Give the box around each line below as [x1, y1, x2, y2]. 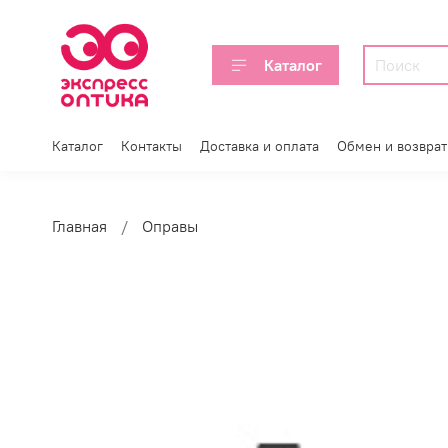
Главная [52, 216, 107, 237]
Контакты [121, 137, 182, 156]
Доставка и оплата [200, 137, 319, 156]
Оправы [142, 216, 198, 237]
